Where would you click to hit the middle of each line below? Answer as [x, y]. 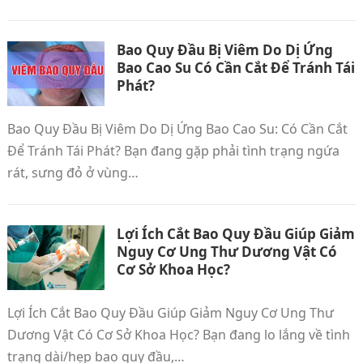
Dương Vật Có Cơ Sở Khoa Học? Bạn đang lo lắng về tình [178, 335]
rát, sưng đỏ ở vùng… [73, 173]
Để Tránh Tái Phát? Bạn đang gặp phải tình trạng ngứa [173, 151]
